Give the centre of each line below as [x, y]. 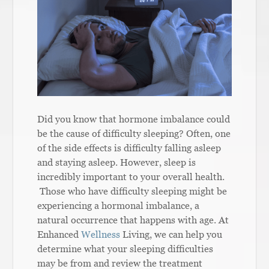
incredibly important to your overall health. [131, 176]
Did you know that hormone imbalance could [134, 119]
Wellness [101, 234]
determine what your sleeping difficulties [125, 248]
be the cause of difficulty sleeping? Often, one [134, 133]
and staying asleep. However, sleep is [117, 162]
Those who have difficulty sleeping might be [132, 191]
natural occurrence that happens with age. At [133, 219]
